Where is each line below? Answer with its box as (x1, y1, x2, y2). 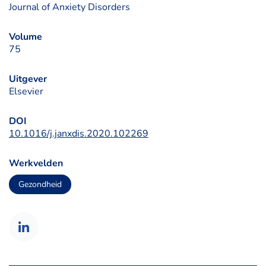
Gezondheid (18, 179, 62, 190)
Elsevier (9, 85, 43, 98)
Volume (9, 30, 42, 43)
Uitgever (9, 72, 47, 85)
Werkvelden (9, 157, 63, 170)
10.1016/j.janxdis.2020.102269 (9, 127, 148, 140)
